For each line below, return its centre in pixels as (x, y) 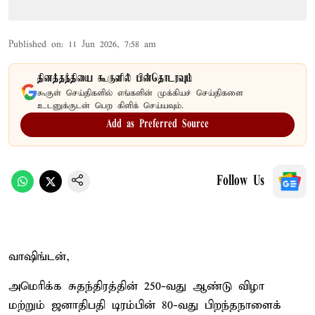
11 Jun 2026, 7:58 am (112, 44)
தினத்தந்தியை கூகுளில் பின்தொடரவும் (115, 78)
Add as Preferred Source (157, 124)
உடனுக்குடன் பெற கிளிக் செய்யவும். (110, 105)
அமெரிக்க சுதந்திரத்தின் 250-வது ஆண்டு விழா (136, 286)
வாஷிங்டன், (39, 257)
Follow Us (240, 181)
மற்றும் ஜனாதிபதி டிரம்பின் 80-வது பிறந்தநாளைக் (145, 305)
